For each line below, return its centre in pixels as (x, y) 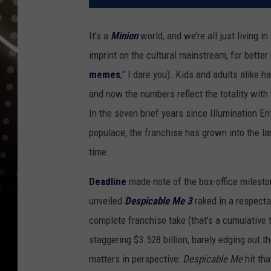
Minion (124, 36)
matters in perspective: (136, 259)
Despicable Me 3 (160, 201)
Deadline (108, 182)
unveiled (107, 201)
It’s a (100, 36)
